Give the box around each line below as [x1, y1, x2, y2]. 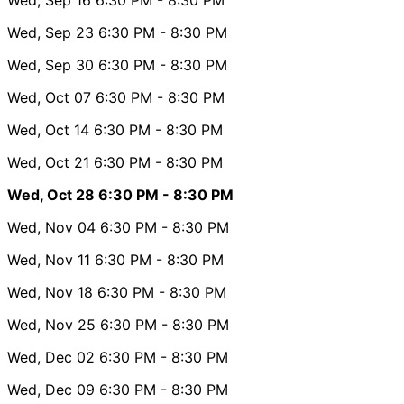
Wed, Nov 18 [7, 282, 93, 301]
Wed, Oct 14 [7, 120, 89, 139]
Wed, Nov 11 [7, 250, 90, 269]
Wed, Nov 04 [7, 217, 96, 236]
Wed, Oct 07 [7, 87, 91, 106]
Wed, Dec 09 [7, 380, 95, 399]
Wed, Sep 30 [7, 55, 94, 74]
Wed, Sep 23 [7, 23, 94, 41]
